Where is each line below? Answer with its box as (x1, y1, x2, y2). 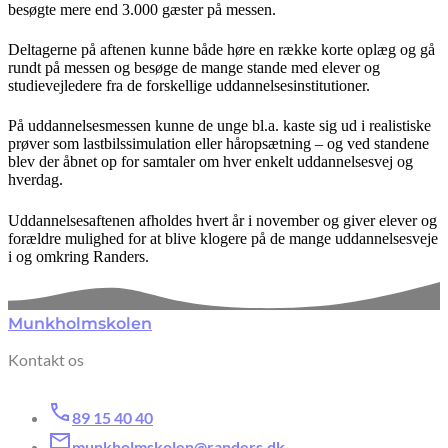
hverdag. (8, 171, 63, 189)
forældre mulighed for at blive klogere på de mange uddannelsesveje (8, 229, 438, 247)
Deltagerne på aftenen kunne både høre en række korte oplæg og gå (8, 40, 435, 58)
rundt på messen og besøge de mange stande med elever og (8, 58, 380, 76)
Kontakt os (8, 349, 84, 369)
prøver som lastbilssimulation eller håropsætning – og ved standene (8, 135, 429, 153)
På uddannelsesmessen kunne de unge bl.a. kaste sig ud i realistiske (8, 117, 431, 135)
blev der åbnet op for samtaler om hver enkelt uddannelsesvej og (8, 153, 413, 171)
